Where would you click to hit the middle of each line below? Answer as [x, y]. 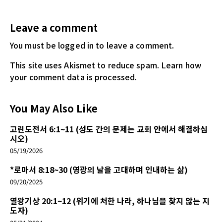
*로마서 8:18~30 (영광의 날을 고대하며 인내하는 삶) [99, 170]
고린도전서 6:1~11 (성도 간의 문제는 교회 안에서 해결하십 [109, 129]
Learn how [181, 65]
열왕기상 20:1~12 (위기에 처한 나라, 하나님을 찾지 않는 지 [110, 201]
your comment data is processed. [74, 77]
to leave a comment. [134, 45]
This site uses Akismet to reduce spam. [85, 65]
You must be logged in [52, 45]
